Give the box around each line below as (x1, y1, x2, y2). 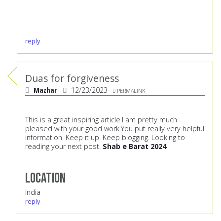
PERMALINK (117, 87, 145, 95)
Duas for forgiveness (25, 72, 119, 85)
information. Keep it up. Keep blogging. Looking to (25, 133, 185, 143)
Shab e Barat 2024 (103, 142, 166, 151)
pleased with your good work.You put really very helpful (25, 124, 204, 134)
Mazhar (34, 85, 57, 95)
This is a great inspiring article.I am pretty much (25, 115, 177, 125)
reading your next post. (25, 142, 103, 151)
